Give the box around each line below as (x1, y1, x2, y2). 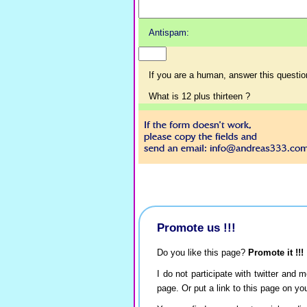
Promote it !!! (248, 247, 304, 258)
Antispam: (149, 27, 189, 38)
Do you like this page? (157, 247, 248, 258)
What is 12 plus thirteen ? (149, 91, 250, 101)
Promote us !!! (157, 221, 236, 234)
